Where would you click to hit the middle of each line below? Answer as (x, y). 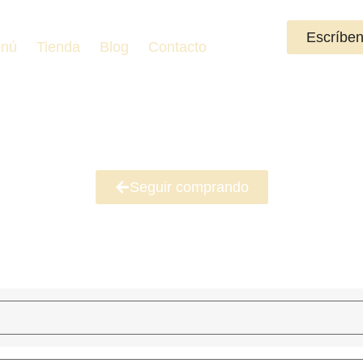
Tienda (58, 47)
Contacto (177, 47)
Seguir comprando (189, 188)
